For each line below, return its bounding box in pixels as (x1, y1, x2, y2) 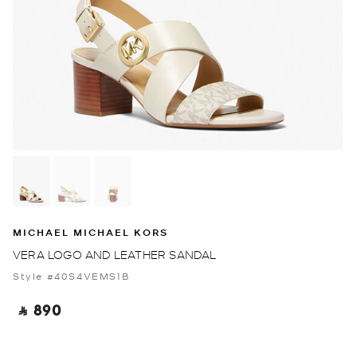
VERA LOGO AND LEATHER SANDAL (13, 246, 217, 261)
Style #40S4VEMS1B (13, 269, 130, 282)
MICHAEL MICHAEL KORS (13, 225, 168, 239)
